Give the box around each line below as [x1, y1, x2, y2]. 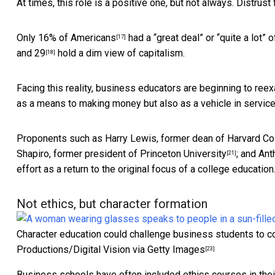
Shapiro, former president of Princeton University [17, 148, 227, 160]
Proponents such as [17, 133, 105, 145]
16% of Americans [38, 32, 116, 44]
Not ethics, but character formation [17, 196, 207, 212]
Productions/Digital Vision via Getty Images [17, 244, 205, 256]
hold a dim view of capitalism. [55, 47, 185, 60]
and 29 [17, 47, 45, 60]
